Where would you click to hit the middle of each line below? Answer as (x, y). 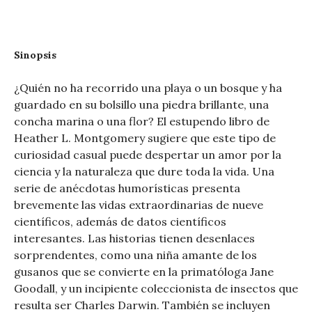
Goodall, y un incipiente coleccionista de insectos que (156, 288)
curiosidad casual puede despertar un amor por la (147, 154)
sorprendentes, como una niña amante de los (135, 255)
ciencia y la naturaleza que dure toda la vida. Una (144, 171)
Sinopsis (35, 55)
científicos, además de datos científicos (120, 221)
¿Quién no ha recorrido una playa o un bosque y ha (148, 87)
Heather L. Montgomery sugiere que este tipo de (145, 138)
